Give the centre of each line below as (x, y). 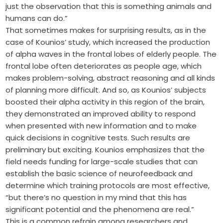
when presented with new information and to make (101, 126)
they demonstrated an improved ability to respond (101, 114)
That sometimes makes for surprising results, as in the (106, 30)
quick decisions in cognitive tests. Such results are (98, 138)
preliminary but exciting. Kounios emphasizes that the (105, 150)
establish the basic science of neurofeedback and (99, 174)
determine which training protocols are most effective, (108, 186)
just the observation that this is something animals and (109, 6)
